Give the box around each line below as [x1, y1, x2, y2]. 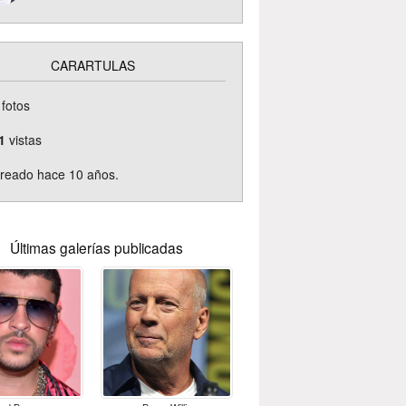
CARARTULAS [50, 56, 135, 75]
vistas [5, 130, 42, 150]
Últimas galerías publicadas [9, 237, 183, 258]
